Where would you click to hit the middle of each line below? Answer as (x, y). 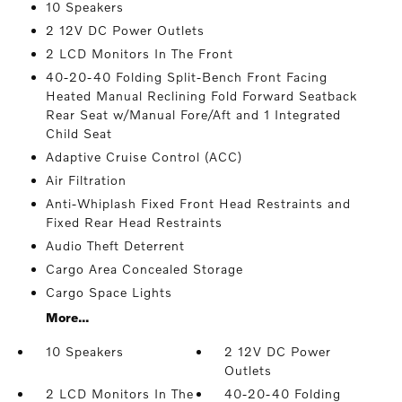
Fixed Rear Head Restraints (134, 222)
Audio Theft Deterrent (115, 245)
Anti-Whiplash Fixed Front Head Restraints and (198, 203)
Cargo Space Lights (109, 292)
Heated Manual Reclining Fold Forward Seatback (201, 96)
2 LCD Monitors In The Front (139, 53)
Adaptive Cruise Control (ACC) (144, 157)
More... (67, 317)
